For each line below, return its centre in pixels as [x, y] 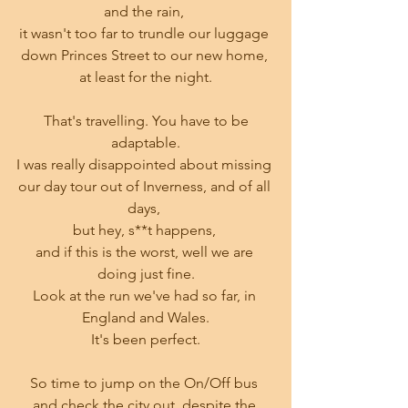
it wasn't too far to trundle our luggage [146, 33]
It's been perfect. [146, 339]
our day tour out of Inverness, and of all [146, 186]
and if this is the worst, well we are [146, 251]
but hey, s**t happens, [146, 229]
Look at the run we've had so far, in [146, 295]
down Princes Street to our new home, [146, 55]
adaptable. [146, 142]
